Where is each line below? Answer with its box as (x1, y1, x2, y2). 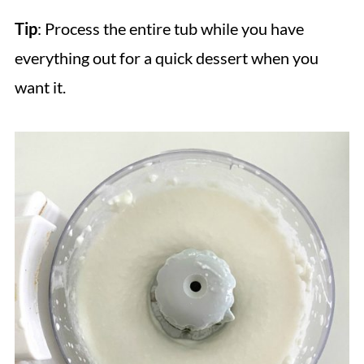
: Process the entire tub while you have (37, 19, 304, 38)
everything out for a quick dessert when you (14, 48, 318, 67)
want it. (14, 77, 66, 97)
